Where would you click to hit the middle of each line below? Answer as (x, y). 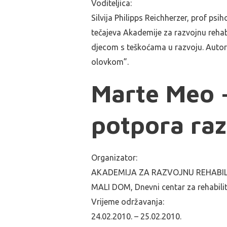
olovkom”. (110, 62)
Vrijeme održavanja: (128, 202)
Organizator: (114, 158)
